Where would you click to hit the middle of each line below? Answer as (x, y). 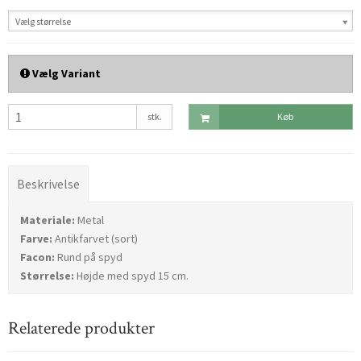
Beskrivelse (48, 184)
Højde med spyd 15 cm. (131, 276)
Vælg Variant (65, 74)
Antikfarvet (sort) (95, 239)
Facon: (37, 257)
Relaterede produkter (81, 329)
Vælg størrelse (43, 22)
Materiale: (48, 220)
